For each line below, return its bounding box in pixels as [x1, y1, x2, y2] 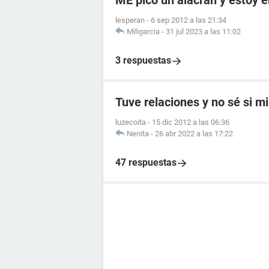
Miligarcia [127, 27, 160, 36]
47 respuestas [115, 157, 177, 168]
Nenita [127, 129, 149, 138]
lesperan [115, 16, 145, 25]
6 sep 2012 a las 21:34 [151, 16, 226, 25]
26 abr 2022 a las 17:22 [155, 129, 233, 138]
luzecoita [115, 118, 146, 127]
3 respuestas [115, 55, 171, 66]
